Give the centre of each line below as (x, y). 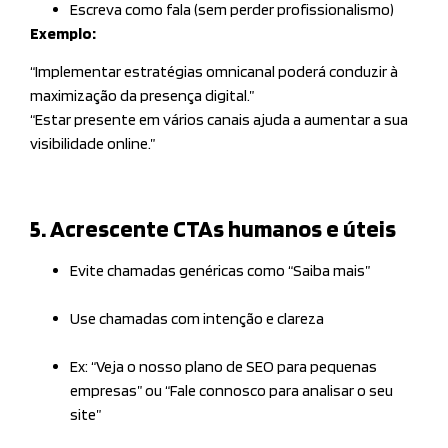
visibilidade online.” (92, 144)
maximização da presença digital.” (142, 96)
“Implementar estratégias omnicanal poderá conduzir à (214, 72)
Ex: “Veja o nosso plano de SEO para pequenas (223, 366)
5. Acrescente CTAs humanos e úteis (213, 228)
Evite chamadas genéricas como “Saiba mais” (220, 270)
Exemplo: (63, 34)
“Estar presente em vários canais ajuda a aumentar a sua (219, 120)
